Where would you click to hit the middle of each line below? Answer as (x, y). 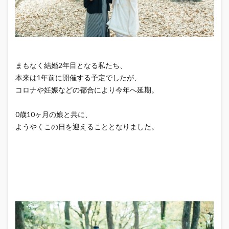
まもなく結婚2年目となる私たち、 (71, 65)
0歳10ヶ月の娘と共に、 (54, 114)
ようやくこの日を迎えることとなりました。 (87, 127)
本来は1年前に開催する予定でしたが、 (78, 77)
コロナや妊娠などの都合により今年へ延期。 (87, 90)
